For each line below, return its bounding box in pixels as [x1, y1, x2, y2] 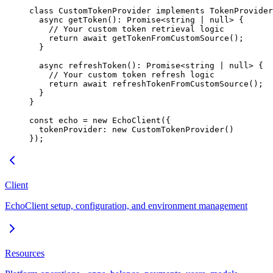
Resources [5, 248, 44, 259]
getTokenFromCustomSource [107, 34, 229, 43]
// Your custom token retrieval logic [29, 24, 224, 34]
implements [151, 6, 205, 16]
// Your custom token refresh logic [29, 70, 214, 80]
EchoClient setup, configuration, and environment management [5, 200, 247, 211]
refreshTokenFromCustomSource [107, 79, 249, 89]
